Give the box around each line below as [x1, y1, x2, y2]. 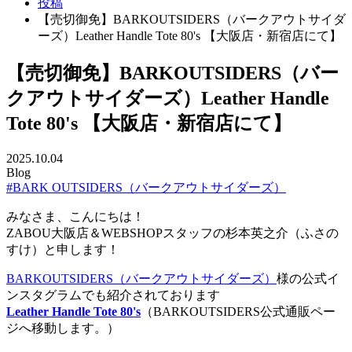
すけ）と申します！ [6, 242, 119, 256]
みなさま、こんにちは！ [6, 209, 145, 223]
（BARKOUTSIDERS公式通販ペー [141, 304, 335, 318]
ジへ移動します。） [6, 321, 119, 335]
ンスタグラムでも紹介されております [6, 288, 220, 302]
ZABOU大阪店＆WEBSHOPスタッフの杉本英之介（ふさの [6, 225, 339, 240]
